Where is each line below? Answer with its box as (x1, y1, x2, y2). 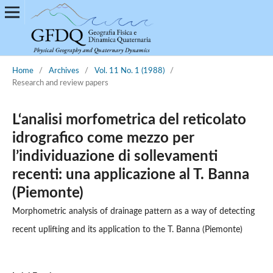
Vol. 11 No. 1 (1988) (94, 66, 165, 75)
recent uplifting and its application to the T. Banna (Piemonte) (12, 225, 243, 234)
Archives (48, 66, 79, 75)
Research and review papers (12, 79, 108, 87)
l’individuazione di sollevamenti (12, 149, 218, 164)
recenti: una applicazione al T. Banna (12, 167, 249, 182)
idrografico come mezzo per (12, 130, 194, 146)
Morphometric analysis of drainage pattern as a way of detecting (12, 207, 255, 216)
